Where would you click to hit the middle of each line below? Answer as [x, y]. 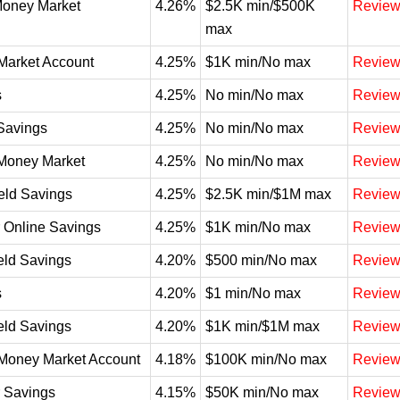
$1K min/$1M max [262, 326]
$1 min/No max [253, 293]
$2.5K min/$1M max [268, 194]
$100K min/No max [266, 359]
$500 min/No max [261, 260]
